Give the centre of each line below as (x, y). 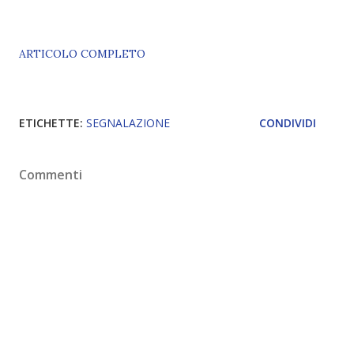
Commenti (51, 175)
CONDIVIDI (288, 123)
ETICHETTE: (51, 123)
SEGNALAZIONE (128, 123)
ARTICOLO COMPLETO (82, 54)
